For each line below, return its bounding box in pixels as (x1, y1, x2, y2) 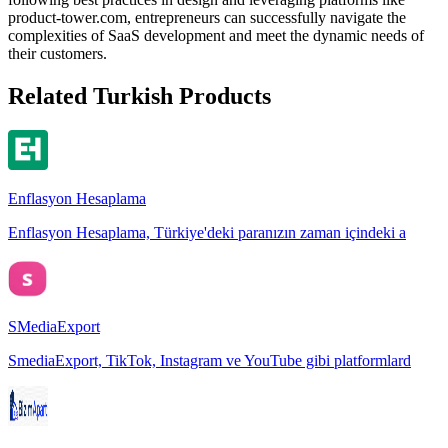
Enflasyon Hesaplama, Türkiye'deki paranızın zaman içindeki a (8, 223, 406, 241)
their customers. (8, 44, 107, 62)
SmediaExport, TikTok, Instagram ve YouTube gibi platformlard (8, 351, 411, 369)
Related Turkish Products (8, 82, 271, 109)
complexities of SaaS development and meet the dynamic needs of (8, 26, 424, 44)
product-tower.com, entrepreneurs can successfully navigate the (8, 8, 406, 26)
